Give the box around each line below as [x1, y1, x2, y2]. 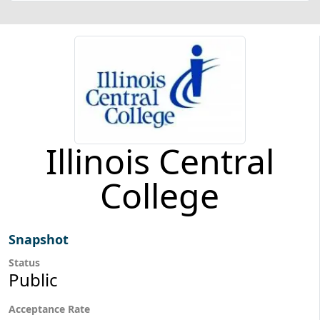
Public [9, 267, 58, 291]
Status [9, 255, 40, 269]
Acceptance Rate [9, 301, 90, 316]
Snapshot [9, 230, 69, 248]
